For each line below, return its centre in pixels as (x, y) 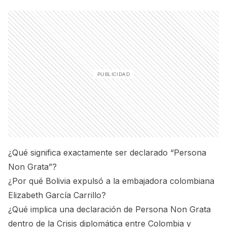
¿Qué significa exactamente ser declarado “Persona (107, 153)
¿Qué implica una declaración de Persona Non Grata (109, 209)
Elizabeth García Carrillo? (57, 195)
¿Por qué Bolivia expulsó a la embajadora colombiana (111, 181)
